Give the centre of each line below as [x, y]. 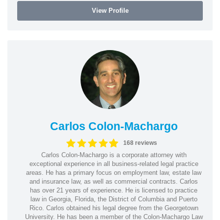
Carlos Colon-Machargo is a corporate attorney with [114, 155]
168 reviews [140, 143]
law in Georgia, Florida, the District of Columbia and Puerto [114, 199]
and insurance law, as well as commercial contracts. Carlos [114, 181]
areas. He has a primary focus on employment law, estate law [114, 172]
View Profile [110, 10]
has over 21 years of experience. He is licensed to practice [114, 190]
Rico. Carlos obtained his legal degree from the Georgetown [114, 208]
